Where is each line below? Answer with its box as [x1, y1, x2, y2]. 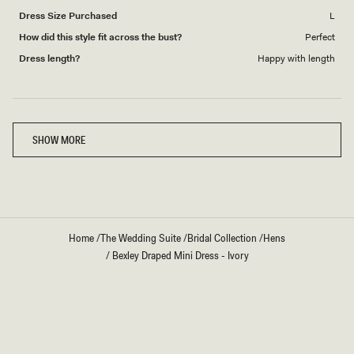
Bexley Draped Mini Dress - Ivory [111, 248, 249, 263]
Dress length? [19, 52, 80, 66]
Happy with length [258, 52, 335, 66]
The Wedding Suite [100, 231, 181, 246]
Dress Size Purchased [19, 9, 117, 23]
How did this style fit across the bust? [19, 31, 182, 44]
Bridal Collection [187, 231, 257, 246]
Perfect [305, 31, 335, 44]
